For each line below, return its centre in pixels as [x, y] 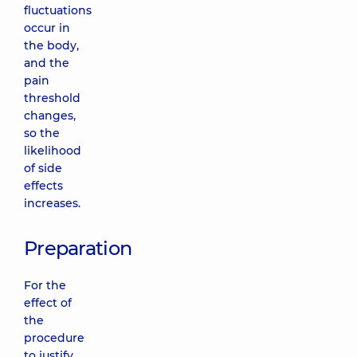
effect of [48, 303]
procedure [54, 338]
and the [47, 63]
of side [43, 168]
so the [42, 133]
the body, [51, 45]
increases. [52, 203]
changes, [50, 116]
